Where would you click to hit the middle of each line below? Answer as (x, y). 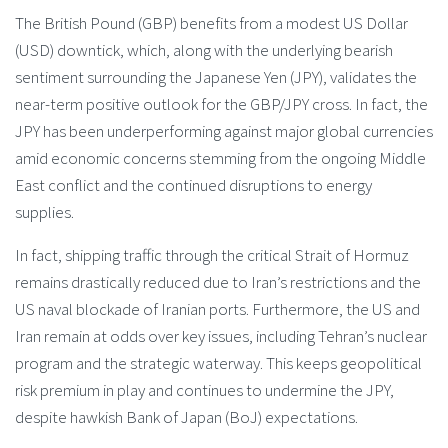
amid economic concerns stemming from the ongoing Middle (220, 158)
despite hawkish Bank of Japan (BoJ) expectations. (186, 416)
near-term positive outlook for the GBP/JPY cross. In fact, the (221, 104)
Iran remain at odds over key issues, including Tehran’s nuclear (221, 335)
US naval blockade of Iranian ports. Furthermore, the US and (217, 308)
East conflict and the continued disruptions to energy (193, 185)
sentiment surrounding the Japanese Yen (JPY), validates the (216, 77)
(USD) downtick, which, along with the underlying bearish (204, 50)
